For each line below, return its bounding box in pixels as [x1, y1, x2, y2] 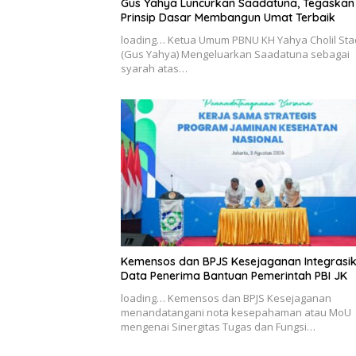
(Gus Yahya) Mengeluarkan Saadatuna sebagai [121, 46, 350, 61]
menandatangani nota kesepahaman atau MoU [121, 305, 351, 320]
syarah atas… [121, 60, 188, 75]
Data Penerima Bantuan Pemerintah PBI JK [121, 269, 347, 284]
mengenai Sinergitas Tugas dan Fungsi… [121, 319, 315, 335]
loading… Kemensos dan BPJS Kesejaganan [121, 291, 331, 306]
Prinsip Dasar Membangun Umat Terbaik [121, 10, 335, 25]
